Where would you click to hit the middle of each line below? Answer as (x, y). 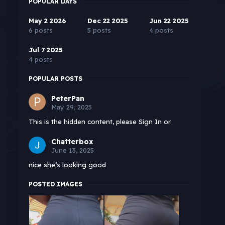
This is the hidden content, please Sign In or (99, 122)
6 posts (40, 30)
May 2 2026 (47, 21)
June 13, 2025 (72, 150)
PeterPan (68, 99)
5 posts (99, 30)
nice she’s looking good (67, 165)
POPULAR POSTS (55, 79)
